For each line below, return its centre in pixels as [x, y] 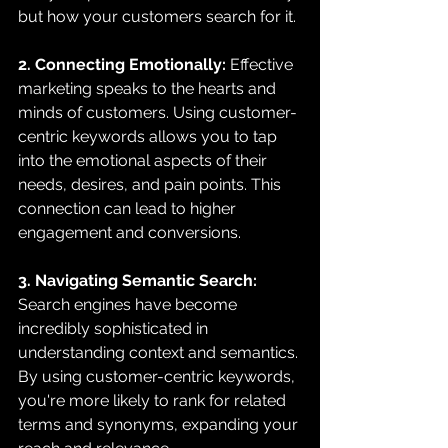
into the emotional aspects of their [144, 160]
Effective [261, 64]
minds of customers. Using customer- [157, 112]
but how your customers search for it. [157, 16]
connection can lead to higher [129, 208]
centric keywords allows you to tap [149, 136]
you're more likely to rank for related [154, 400]
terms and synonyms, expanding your [160, 424]
